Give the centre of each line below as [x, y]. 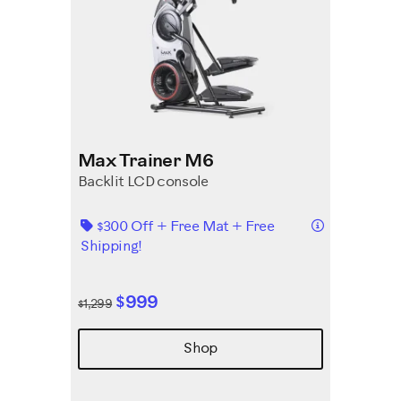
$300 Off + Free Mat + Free [185, 227]
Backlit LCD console [143, 182]
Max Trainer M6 [146, 162]
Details [345, 224]
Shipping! [113, 247]
